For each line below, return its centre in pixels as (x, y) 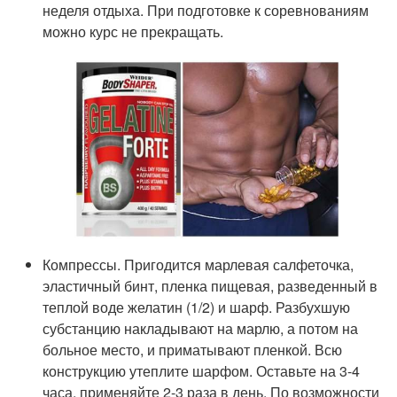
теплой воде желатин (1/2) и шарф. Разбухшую (197, 307)
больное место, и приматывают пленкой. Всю (193, 349)
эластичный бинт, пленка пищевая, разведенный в (210, 285)
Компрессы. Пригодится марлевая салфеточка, (198, 264)
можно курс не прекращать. (133, 31)
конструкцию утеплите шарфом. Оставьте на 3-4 (202, 370)
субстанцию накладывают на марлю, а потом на (201, 328)
